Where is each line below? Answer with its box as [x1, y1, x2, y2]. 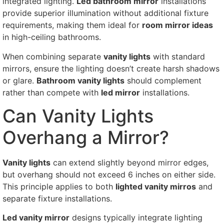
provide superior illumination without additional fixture [2, 8, 208, 18]
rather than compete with [2, 87, 101, 97]
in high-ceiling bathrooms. [2, 32, 101, 42]
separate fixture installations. [2, 193, 112, 204]
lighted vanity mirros [115, 181, 196, 192]
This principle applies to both [2, 181, 115, 192]
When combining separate [2, 51, 103, 61]
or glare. [2, 75, 36, 85]
